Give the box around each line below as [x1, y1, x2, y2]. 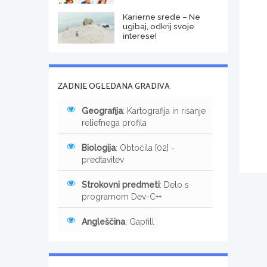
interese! [122, 30, 157, 41]
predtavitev [82, 154, 124, 164]
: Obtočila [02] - [116, 142, 175, 153]
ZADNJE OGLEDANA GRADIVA [58, 79, 170, 94]
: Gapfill [125, 216, 154, 226]
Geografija [82, 105, 123, 116]
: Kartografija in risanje [123, 105, 206, 116]
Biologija [82, 142, 116, 153]
